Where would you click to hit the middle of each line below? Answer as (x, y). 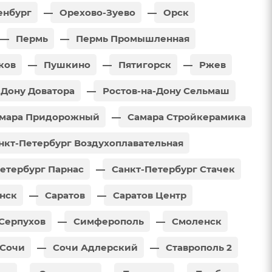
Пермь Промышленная (131, 38)
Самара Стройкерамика (185, 117)
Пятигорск (144, 64)
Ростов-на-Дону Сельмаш (165, 90)
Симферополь (107, 221)
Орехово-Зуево (96, 12)
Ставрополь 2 (198, 247)
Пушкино (66, 64)
